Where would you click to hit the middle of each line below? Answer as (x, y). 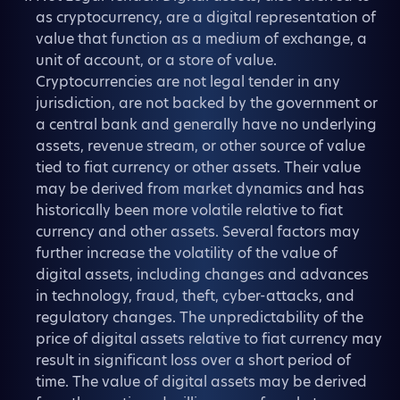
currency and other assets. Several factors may (198, 232)
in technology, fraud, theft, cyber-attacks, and (195, 296)
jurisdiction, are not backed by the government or (207, 103)
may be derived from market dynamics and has (200, 189)
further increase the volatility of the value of (187, 253)
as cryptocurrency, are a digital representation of (206, 17)
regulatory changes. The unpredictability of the (200, 317)
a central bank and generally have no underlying (206, 125)
